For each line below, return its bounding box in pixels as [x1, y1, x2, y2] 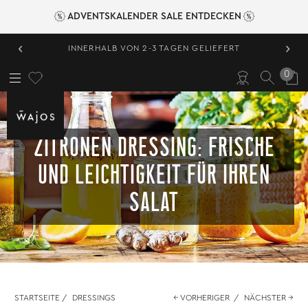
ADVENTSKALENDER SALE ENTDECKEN [67, 12, 241, 21]
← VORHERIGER [173, 293, 230, 302]
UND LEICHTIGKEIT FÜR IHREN [38, 164, 270, 190]
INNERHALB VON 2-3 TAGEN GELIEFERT [67, 44, 241, 52]
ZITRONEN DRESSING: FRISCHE [33, 137, 275, 162]
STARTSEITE [14, 293, 60, 302]
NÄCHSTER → [243, 293, 294, 302]
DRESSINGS [72, 293, 116, 302]
